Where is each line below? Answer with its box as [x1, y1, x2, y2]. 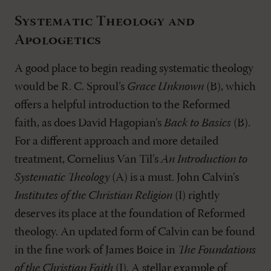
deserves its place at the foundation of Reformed [15, 208, 245, 220]
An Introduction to [161, 154, 247, 166]
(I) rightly [172, 190, 220, 202]
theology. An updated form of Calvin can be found [15, 226, 255, 238]
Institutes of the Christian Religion [15, 190, 172, 202]
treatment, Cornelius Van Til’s [15, 154, 161, 166]
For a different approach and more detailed [15, 135, 218, 148]
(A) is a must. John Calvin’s [109, 172, 239, 184]
